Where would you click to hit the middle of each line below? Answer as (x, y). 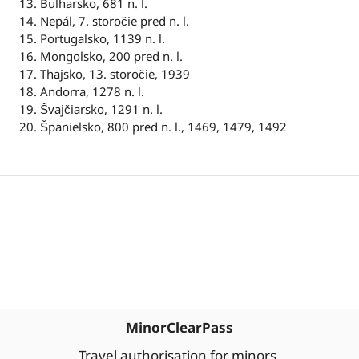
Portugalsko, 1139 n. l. (103, 38)
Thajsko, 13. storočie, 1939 (115, 73)
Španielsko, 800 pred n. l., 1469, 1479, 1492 (163, 126)
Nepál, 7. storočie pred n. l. (115, 20)
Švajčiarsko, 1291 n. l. (101, 109)
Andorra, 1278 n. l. (92, 91)
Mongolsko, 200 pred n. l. (111, 56)
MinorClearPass (179, 327)
